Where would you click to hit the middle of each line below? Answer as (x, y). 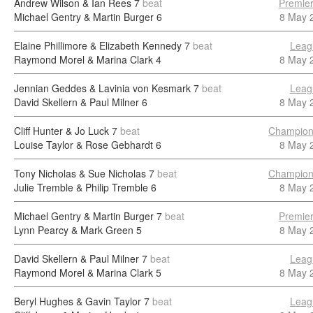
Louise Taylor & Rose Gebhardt (83, 145)
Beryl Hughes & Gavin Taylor (78, 301)
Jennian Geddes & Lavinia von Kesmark (102, 88)
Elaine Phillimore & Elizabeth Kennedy (98, 45)
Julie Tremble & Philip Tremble (81, 187)
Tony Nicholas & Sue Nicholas (80, 173)
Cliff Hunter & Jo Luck (61, 131)
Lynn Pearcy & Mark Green (74, 230)
